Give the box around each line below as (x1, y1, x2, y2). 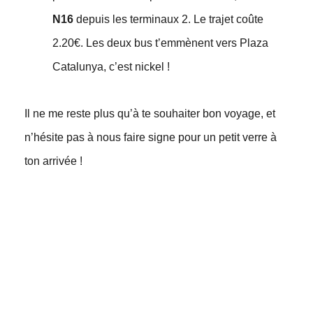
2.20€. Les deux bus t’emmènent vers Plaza (52, 37, 268, 50)
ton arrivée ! (24, 155, 82, 168)
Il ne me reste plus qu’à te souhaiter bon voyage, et (24, 108, 275, 120)
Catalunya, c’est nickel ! (52, 61, 170, 73)
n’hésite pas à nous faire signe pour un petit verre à (24, 131, 277, 144)
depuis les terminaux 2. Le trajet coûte (73, 13, 263, 26)
